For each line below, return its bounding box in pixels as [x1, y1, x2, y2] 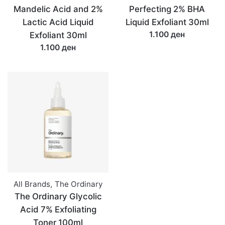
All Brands [14, 179, 50, 189]
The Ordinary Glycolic [14, 191, 102, 201]
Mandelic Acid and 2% [13, 4, 103, 14]
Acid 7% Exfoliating [20, 204, 96, 214]
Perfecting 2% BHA [129, 4, 205, 14]
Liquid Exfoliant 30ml [125, 17, 209, 27]
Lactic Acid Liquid [22, 17, 94, 27]
